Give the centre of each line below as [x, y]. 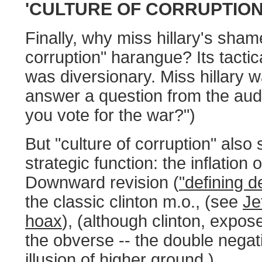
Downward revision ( [102, 182]
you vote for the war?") [110, 115]
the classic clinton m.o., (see [134, 202]
